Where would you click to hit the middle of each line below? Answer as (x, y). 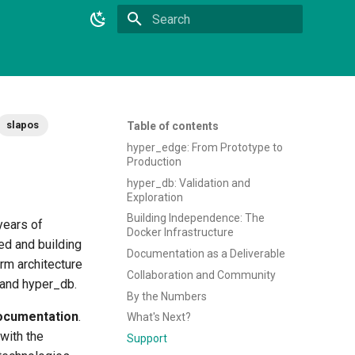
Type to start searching (204, 47)
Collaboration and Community (201, 275)
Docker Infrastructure (180, 233)
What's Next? (159, 317)
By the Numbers (167, 296)
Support (147, 338)
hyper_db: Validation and (189, 183)
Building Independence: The (196, 218)
